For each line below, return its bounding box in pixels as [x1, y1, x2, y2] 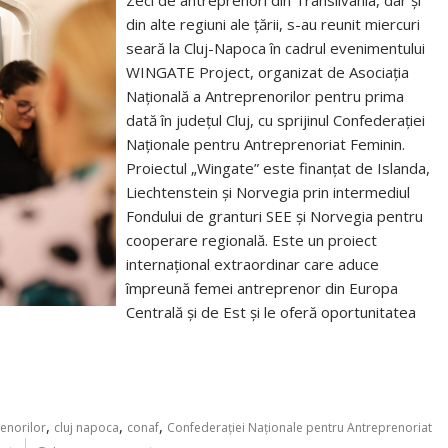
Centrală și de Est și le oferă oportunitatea [126, 302, 417, 322]
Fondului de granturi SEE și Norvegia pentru [126, 206, 424, 226]
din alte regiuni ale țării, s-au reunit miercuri [126, 14, 421, 34]
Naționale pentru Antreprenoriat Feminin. [126, 134, 406, 154]
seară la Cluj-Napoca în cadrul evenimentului [126, 38, 426, 58]
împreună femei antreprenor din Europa [126, 278, 399, 298]
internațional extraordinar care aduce [126, 254, 380, 274]
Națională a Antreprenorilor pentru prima [126, 86, 405, 106]
